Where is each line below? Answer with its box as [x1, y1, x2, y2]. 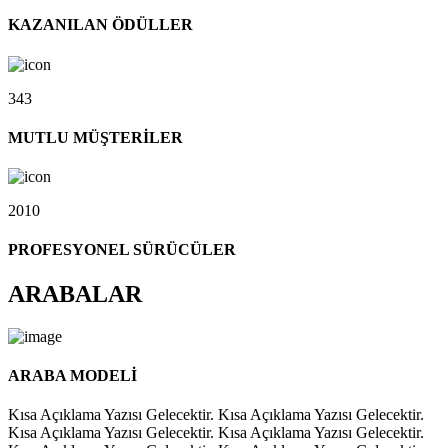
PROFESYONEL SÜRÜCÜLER [8, 241, 236, 259]
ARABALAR [8, 280, 142, 307]
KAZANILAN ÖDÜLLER [8, 16, 193, 34]
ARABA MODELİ [8, 366, 137, 384]
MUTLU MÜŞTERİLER [8, 128, 183, 146]
